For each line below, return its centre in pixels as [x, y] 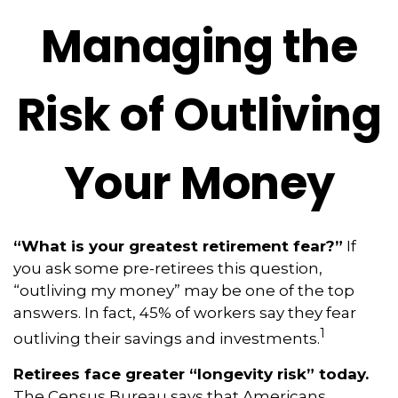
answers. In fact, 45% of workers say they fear [185, 313]
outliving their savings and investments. [167, 338]
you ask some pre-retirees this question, [168, 268]
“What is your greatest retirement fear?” [178, 246]
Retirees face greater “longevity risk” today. [191, 374]
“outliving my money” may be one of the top [184, 291]
